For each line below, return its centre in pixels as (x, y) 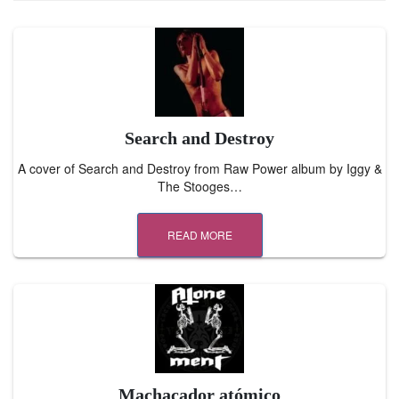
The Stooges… (199, 186)
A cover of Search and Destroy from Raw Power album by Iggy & (199, 168)
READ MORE (199, 234)
